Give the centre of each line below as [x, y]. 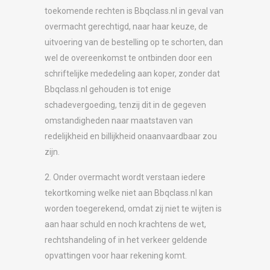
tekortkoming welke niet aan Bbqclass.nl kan [129, 193]
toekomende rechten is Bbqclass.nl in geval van [134, 11]
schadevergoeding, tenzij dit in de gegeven [125, 105]
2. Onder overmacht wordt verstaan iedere [125, 177]
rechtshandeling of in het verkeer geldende [126, 240]
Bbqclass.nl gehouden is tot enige [108, 89]
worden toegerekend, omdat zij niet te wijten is [133, 208]
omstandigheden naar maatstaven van [119, 120]
